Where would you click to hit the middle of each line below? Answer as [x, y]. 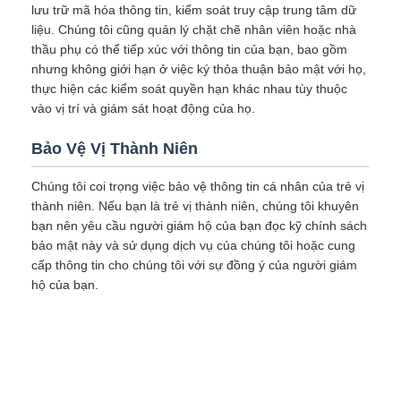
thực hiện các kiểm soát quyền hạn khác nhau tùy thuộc [189, 89]
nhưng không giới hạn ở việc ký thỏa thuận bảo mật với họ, [199, 69]
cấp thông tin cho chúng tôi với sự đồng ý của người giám [194, 265]
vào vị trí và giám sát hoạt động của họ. [143, 108]
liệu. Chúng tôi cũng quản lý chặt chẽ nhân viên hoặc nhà [194, 30]
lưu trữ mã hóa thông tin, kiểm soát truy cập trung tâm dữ [194, 10]
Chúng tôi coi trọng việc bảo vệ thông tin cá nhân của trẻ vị [198, 186]
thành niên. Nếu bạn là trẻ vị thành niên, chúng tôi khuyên [195, 206]
